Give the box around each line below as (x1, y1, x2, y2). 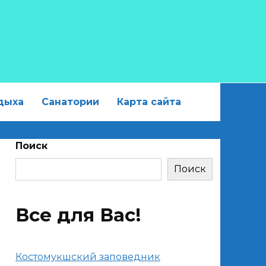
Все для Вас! (15, 204, 141, 226)
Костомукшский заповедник (15, 251, 160, 262)
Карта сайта (117, 96, 181, 107)
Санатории (42, 96, 99, 107)
